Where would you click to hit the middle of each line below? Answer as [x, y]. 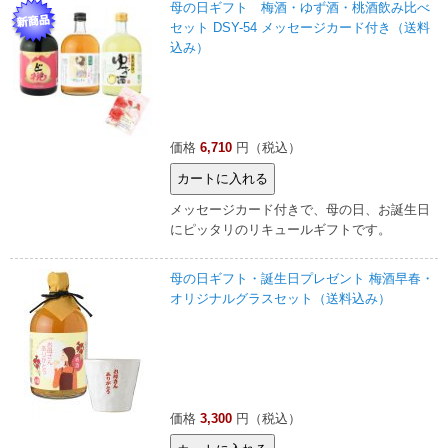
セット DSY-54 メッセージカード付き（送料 [300, 27]
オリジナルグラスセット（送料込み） [280, 298]
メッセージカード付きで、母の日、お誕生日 [300, 209]
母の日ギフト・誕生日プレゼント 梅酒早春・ [302, 278]
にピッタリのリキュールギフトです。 [280, 229]
